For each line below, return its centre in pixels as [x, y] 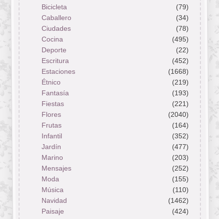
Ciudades [56, 29]
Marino [52, 158]
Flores [51, 115]
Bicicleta [54, 7]
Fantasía [55, 93]
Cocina [52, 39]
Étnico [51, 82]
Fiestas [53, 104]
